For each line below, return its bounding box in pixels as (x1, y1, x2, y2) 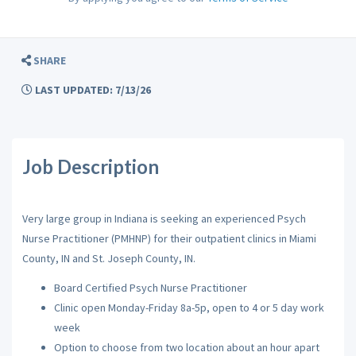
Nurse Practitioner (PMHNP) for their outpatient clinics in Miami (21, 230, 316, 246)
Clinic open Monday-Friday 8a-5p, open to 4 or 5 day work (53, 300, 324, 315)
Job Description (21, 155, 159, 178)
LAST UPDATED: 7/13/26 (33, 83, 151, 97)
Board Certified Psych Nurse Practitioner (53, 281, 247, 295)
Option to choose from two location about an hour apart (53, 340, 319, 354)
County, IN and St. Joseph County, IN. (21, 250, 195, 265)
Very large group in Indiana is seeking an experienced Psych (21, 211, 306, 226)
